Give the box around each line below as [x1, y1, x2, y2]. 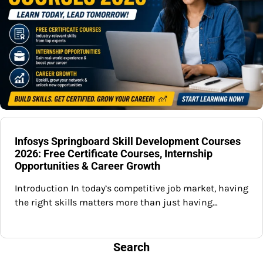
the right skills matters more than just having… [15, 197, 218, 208]
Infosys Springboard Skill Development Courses [15, 135, 241, 148]
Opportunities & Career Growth [15, 160, 160, 173]
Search [113, 240, 150, 255]
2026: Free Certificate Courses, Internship [15, 147, 213, 160]
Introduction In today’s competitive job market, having [15, 183, 248, 194]
